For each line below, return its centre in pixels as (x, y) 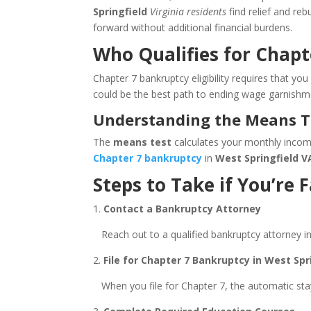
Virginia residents (188, 11)
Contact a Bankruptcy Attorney (184, 209)
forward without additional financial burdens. (193, 27)
